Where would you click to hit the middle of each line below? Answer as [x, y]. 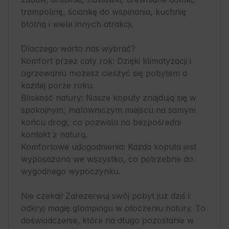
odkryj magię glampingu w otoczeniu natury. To [113, 208]
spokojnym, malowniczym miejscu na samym [108, 110]
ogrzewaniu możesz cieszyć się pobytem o [104, 73]
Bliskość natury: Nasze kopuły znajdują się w [109, 98]
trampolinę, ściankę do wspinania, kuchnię [104, 12]
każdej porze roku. [58, 86]
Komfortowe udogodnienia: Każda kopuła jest [109, 147]
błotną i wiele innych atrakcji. [77, 24]
